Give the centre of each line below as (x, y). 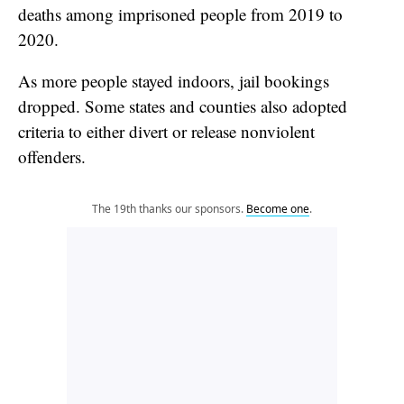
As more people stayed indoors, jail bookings (174, 80)
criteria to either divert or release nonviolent (166, 131)
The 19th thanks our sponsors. (169, 208)
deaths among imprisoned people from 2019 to (180, 14)
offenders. (52, 156)
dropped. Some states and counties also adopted (183, 106)
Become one (278, 208)
